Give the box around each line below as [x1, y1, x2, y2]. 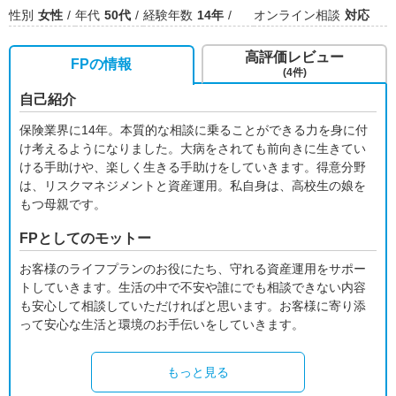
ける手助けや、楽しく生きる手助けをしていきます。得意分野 [19, 160, 366, 174]
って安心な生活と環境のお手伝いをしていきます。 [19, 317, 304, 331]
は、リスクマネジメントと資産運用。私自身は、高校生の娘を [19, 179, 366, 193]
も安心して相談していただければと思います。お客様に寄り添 [19, 299, 366, 313]
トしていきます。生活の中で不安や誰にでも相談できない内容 [19, 280, 366, 294]
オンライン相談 [254, 8, 340, 22]
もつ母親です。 [19, 197, 106, 211]
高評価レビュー [245, 49, 345, 65]
